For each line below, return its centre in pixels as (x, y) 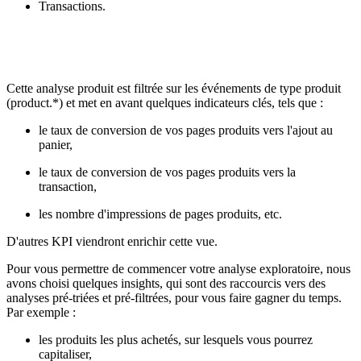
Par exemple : (41, 312)
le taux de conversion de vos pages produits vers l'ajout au (186, 130)
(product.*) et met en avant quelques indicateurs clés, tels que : (165, 102)
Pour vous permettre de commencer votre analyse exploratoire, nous (178, 268)
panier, (56, 144)
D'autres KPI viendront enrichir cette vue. (112, 241)
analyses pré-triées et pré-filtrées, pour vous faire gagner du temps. (174, 297)
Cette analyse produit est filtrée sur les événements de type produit (174, 88)
